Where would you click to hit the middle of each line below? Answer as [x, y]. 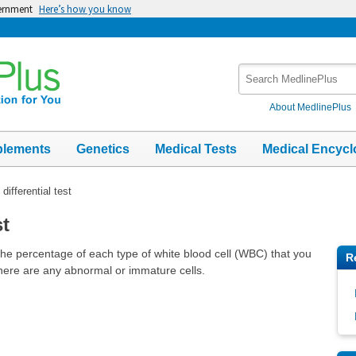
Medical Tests [196, 149]
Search [257, 71]
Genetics [103, 149]
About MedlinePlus [311, 107]
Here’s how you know [85, 9]
